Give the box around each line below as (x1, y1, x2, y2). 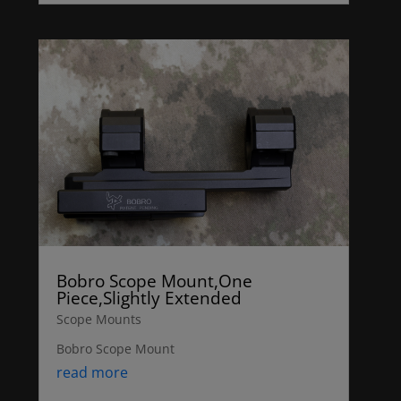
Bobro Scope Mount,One (56, 269, 253, 294)
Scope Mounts (56, 311, 142, 328)
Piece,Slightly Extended (56, 286, 243, 311)
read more (56, 363, 129, 383)
